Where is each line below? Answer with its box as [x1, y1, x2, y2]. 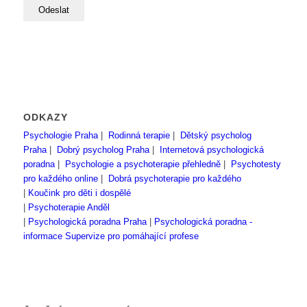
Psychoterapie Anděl [27, 202, 110, 213]
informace [23, 231, 62, 242]
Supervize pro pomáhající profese [64, 231, 199, 242]
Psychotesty [230, 159, 281, 170]
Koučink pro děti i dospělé [27, 188, 131, 199]
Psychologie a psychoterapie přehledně [64, 159, 221, 170]
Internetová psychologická [159, 145, 264, 156]
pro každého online [23, 173, 98, 184]
